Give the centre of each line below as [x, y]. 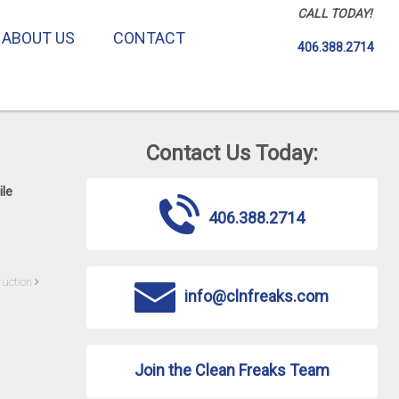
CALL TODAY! [335, 13]
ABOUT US [38, 38]
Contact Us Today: [232, 153]
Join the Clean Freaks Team [232, 370]
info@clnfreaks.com [257, 296]
